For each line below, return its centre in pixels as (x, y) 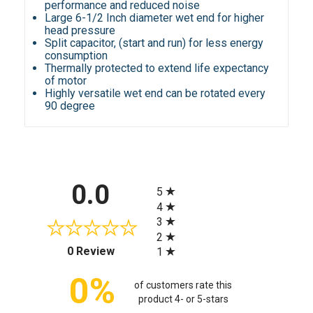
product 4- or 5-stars (183, 299)
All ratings (180, 180)
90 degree (70, 106)
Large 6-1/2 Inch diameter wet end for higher (155, 18)
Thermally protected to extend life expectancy (157, 68)
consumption (77, 56)
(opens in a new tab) (163, 249)
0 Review (90, 252)
